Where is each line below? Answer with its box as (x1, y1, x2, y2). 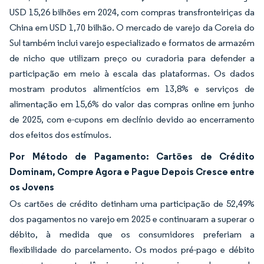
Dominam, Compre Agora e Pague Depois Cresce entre (9, 165, 255, 177)
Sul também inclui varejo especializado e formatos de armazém (9, 37, 255, 48)
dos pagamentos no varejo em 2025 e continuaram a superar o (9, 213, 255, 225)
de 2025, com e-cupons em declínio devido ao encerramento (9, 113, 255, 125)
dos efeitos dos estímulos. (9, 128, 111, 140)
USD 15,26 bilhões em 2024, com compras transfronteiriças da (9, 6, 255, 18)
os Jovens (9, 180, 54, 193)
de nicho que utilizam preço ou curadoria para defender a (9, 52, 255, 64)
